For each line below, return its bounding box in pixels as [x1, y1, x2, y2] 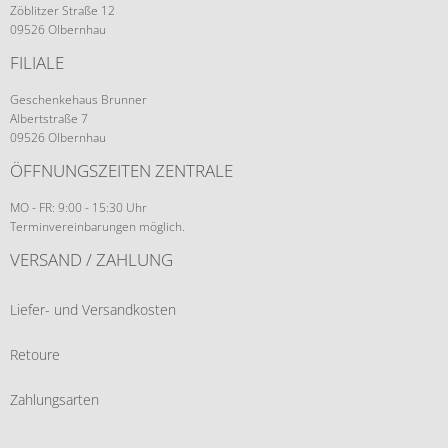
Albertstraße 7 [10, 109, 88, 127]
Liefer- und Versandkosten [10, 299, 176, 319]
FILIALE [10, 50, 64, 74]
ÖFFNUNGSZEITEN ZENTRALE [10, 158, 233, 182]
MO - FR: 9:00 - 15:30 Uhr [10, 198, 147, 216]
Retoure [10, 344, 60, 364]
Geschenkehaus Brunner [10, 90, 147, 108]
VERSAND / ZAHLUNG [10, 247, 173, 271]
